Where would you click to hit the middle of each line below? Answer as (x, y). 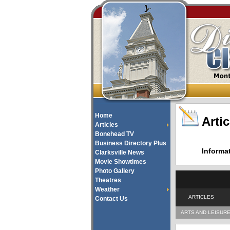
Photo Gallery (115, 171)
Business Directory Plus (131, 143)
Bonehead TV (114, 134)
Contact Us (111, 199)
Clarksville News (120, 152)
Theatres (108, 180)
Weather (107, 189)
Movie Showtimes (121, 162)
